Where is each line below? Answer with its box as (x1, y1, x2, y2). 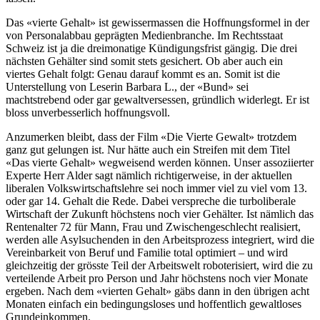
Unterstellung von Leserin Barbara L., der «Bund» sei (6, 80, 249, 93)
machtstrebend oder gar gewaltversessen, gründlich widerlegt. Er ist (6, 93, 309, 106)
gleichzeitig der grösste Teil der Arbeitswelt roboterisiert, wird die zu (6, 259, 313, 271)
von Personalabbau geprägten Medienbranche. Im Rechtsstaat (6, 29, 283, 41)
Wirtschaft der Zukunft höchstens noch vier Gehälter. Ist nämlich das (6, 207, 314, 220)
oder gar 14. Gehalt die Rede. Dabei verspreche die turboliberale (6, 194, 296, 207)
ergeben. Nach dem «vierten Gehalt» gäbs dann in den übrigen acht (6, 284, 309, 297)
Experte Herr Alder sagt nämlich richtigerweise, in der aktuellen (6, 169, 292, 181)
